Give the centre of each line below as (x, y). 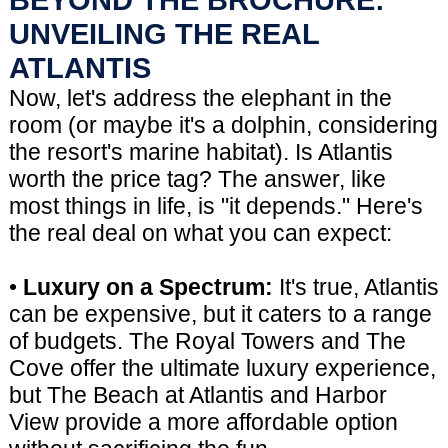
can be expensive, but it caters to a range (220, 313)
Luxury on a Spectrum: (147, 286)
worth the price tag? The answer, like (197, 178)
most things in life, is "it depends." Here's (215, 205)
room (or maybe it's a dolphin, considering (223, 124)
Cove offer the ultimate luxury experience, (222, 367)
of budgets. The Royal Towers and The (207, 340)
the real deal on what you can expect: (200, 232)
